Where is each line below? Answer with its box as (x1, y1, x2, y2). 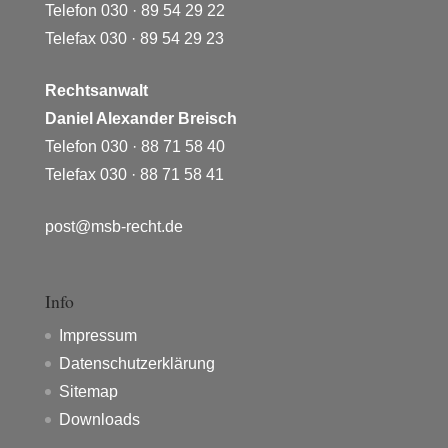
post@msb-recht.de (44, 218, 183, 236)
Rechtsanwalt (44, 82, 148, 100)
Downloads (58, 411, 140, 429)
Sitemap (58, 383, 118, 401)
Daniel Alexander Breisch (44, 110, 237, 128)
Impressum (58, 327, 137, 345)
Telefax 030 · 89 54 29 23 (44, 30, 224, 48)
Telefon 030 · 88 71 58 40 (44, 138, 225, 156)
